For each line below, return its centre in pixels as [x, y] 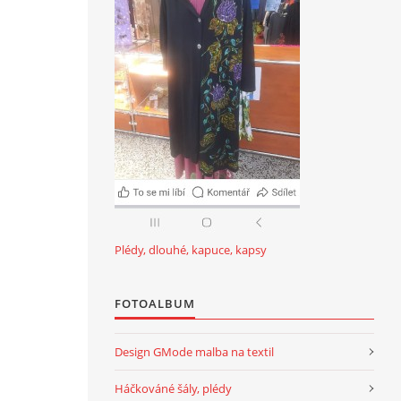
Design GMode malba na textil [194, 352]
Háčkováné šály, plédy [173, 388]
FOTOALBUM [155, 303]
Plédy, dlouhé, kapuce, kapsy [191, 250]
